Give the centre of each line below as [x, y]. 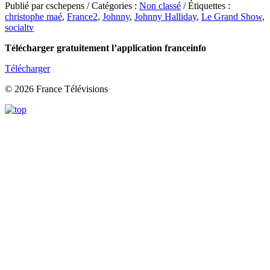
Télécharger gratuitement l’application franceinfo [105, 48]
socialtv [19, 27]
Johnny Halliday [165, 16]
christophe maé [33, 16]
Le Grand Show [232, 16]
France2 [82, 16]
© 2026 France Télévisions [56, 89]
